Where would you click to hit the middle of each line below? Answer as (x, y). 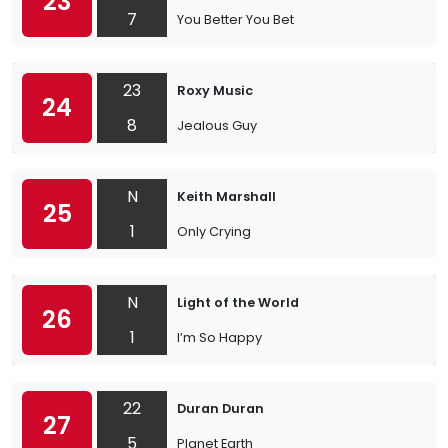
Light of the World (238, 302)
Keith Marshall (226, 196)
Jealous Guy (217, 125)
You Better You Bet (235, 19)
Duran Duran (220, 408)
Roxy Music (215, 90)
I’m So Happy (219, 337)
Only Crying (214, 231)
